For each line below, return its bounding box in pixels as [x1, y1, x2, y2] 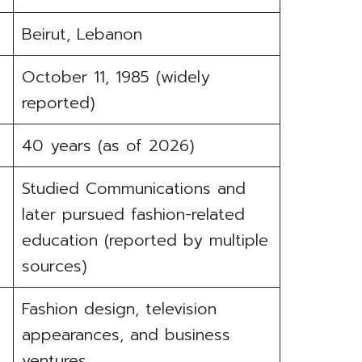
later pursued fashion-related [22, 202, 246, 227]
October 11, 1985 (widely [22, 65, 211, 90]
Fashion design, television [22, 297, 217, 322]
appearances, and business [22, 322, 231, 347]
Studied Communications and [22, 176, 246, 201]
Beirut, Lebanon [22, 22, 143, 47]
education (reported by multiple [22, 228, 269, 253]
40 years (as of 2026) [22, 133, 196, 158]
